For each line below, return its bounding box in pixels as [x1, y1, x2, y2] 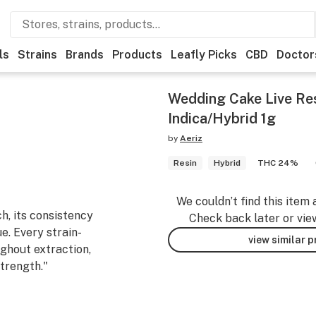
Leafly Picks [171, 48, 237, 61]
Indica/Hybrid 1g [168, 110, 276, 127]
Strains [18, 48, 57, 61]
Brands [66, 48, 104, 61]
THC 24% [257, 158, 298, 168]
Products [112, 48, 162, 61]
